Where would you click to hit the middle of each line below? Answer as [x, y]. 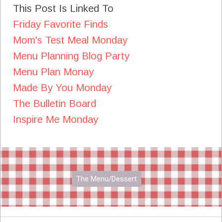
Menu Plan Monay [53, 72]
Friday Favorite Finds [60, 25]
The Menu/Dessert [106, 179]
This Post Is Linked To [63, 9]
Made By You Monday [62, 88]
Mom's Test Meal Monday [70, 40]
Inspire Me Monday [55, 120]
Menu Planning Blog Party [71, 56]
